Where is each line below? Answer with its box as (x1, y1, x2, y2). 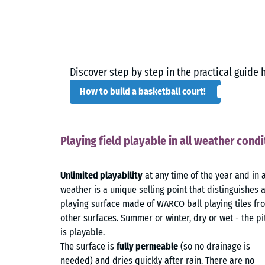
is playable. (60, 227, 105, 238)
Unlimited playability (60, 170, 143, 182)
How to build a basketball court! (80, 86, 206, 98)
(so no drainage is (178, 241, 250, 253)
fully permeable (117, 241, 178, 253)
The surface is (60, 241, 117, 253)
